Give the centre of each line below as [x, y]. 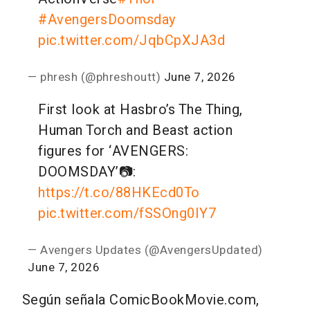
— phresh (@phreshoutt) [96, 77]
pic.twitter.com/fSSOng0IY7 [127, 213]
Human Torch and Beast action [135, 130]
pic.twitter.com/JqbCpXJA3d [131, 40]
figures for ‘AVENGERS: [113, 151]
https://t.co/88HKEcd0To [119, 192]
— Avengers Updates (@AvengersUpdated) [145, 250]
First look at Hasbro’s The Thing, [140, 109]
